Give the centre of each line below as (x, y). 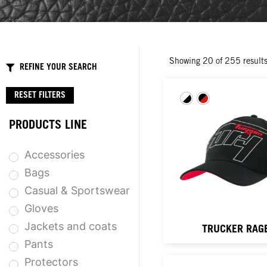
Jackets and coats (71, 226)
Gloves (41, 208)
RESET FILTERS (40, 96)
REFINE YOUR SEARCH (58, 68)
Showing (186, 62)
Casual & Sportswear (77, 190)
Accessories (55, 154)
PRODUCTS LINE (48, 126)
